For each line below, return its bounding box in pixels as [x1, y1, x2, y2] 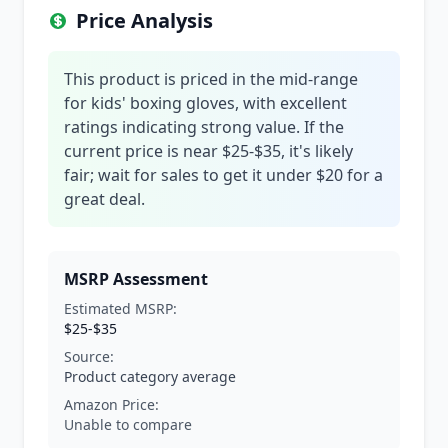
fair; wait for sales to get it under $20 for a [64, 164, 383, 186]
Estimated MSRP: [64, 299, 177, 318]
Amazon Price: [64, 395, 159, 414]
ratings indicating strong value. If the [64, 116, 344, 138]
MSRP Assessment [64, 268, 208, 290]
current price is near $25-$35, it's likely [64, 140, 353, 162]
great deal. [64, 188, 145, 210]
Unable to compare [64, 415, 192, 434]
